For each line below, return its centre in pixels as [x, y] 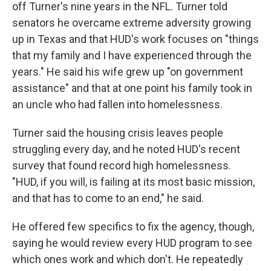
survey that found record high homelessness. [122, 165]
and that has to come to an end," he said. [108, 198]
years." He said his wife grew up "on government [128, 72]
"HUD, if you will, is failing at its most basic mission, [133, 182]
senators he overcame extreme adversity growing [132, 23]
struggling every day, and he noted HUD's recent [126, 149]
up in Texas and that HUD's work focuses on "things [135, 39]
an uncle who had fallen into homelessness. [117, 104]
